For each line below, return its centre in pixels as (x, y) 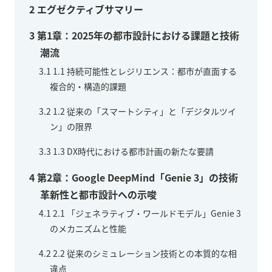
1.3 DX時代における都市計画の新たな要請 (132, 151)
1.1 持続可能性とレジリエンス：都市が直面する (144, 71)
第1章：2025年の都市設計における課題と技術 (137, 35)
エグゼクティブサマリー (89, 9)
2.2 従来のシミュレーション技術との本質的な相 (144, 253)
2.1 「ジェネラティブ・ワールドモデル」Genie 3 (146, 213)
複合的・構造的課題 (88, 86)
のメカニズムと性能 (88, 228)
